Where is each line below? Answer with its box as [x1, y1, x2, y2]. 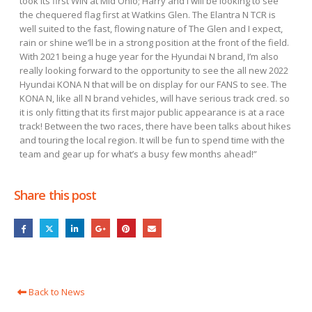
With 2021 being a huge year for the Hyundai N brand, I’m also [19, 49, 279, 63]
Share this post [14, 186, 97, 203]
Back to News [26, 286, 85, 299]
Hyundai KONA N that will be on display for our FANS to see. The [19, 77, 287, 91]
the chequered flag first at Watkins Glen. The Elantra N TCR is [19, 8, 276, 21]
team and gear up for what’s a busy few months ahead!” [19, 147, 257, 160]
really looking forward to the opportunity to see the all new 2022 [19, 63, 288, 77]
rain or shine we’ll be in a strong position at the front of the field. [19, 36, 289, 49]
